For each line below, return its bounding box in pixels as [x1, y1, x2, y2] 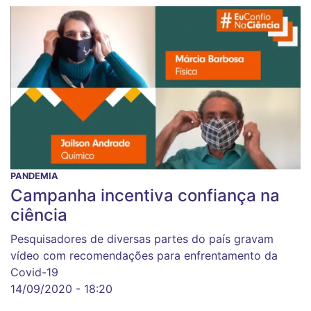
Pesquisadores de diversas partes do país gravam [10, 232, 274, 246]
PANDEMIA [10, 171, 58, 182]
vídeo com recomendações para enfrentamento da [10, 249, 278, 263]
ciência [10, 205, 67, 226]
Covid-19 [10, 265, 58, 280]
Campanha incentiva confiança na [10, 185, 280, 206]
